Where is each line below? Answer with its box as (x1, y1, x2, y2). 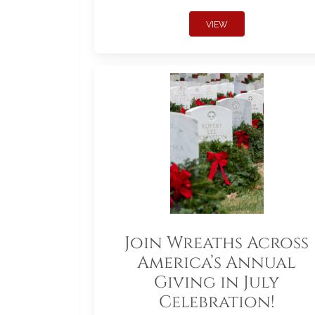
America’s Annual (137, 252, 296, 275)
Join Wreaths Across (124, 232, 309, 255)
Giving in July (154, 271, 279, 295)
